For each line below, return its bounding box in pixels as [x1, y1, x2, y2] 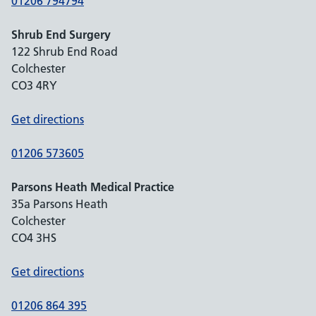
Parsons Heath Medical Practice [11, 180, 174, 194]
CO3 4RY [11, 78, 57, 92]
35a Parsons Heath [11, 197, 108, 211]
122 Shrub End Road [11, 44, 118, 59]
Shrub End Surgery [11, 28, 111, 42]
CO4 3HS [11, 231, 56, 245]
